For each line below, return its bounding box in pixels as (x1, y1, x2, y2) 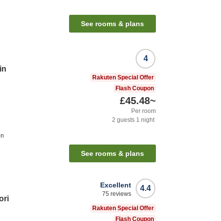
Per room (131, 108, 156, 115)
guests (115, 116, 135, 124)
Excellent (100, 181, 131, 189)
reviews (109, 190, 131, 198)
